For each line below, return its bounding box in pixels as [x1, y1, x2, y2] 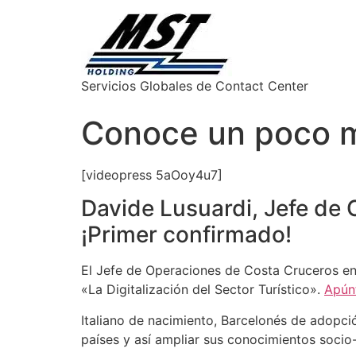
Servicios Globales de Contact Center [81, 78, 308, 94]
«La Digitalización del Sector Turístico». [81, 281, 324, 298]
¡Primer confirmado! [81, 221, 292, 249]
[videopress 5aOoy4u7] [81, 167, 222, 183]
